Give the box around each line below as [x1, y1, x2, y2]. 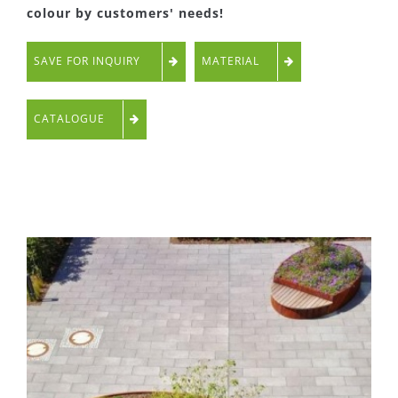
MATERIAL [202, 53, 259, 68]
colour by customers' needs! [27, 4, 224, 21]
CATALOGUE [34, 111, 105, 126]
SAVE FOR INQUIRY [34, 53, 140, 68]
